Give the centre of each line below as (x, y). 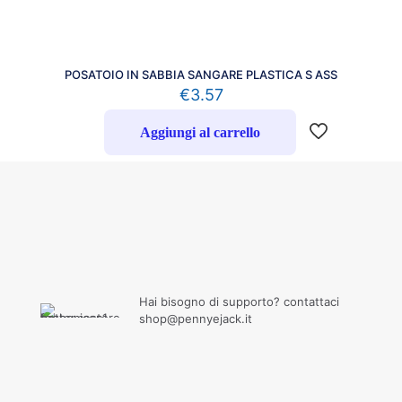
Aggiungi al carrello (200, 132)
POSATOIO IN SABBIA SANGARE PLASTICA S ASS (201, 74)
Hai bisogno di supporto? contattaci (239, 301)
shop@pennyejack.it (195, 318)
